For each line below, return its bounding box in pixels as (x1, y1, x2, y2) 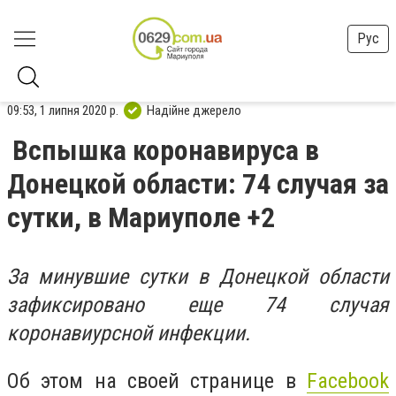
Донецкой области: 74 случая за (7, 167, 389, 201)
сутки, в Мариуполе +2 (7, 201, 275, 234)
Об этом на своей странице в (7, 368, 307, 393)
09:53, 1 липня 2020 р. (7, 102, 118, 118)
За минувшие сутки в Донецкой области (7, 264, 389, 289)
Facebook (307, 368, 389, 393)
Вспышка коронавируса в (12, 133, 319, 167)
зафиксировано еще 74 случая (7, 293, 389, 317)
